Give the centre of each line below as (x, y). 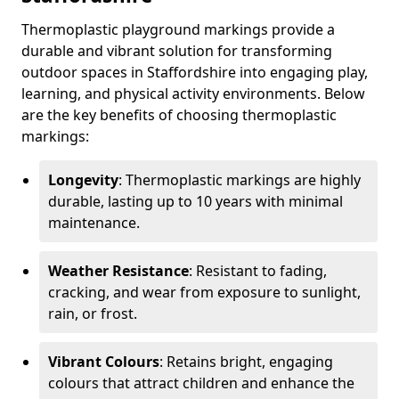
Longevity (83, 180)
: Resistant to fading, (258, 271)
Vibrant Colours (104, 362)
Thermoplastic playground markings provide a (178, 29)
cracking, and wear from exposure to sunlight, (204, 292)
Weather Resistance (118, 271)
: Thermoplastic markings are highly (240, 180)
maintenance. (94, 223)
